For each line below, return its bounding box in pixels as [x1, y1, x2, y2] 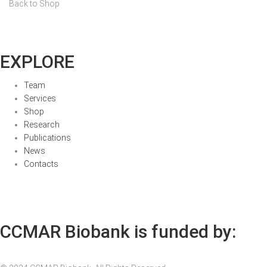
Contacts [24, 159, 58, 169]
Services [24, 94, 56, 104]
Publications [24, 133, 71, 143]
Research [24, 120, 60, 130]
